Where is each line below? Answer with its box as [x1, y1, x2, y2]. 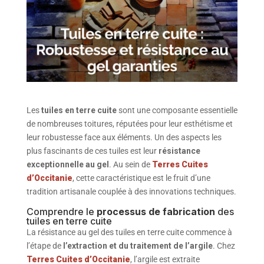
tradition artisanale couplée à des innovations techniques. [26, 186, 236, 196]
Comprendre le [26, 205, 97, 217]
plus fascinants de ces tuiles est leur [26, 146, 159, 156]
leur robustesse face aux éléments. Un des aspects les [26, 132, 222, 142]
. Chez [212, 240, 235, 250]
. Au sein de [108, 159, 152, 169]
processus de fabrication [96, 205, 215, 217]
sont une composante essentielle [116, 105, 237, 115]
